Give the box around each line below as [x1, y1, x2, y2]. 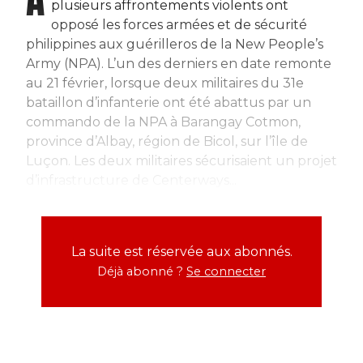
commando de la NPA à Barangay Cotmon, [26, 113, 301, 130]
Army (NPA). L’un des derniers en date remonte [26, 55, 331, 71]
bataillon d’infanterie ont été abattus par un [26, 94, 311, 110]
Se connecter [186, 263, 266, 279]
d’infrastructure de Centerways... [26, 172, 237, 188]
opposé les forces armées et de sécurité [51, 16, 307, 32]
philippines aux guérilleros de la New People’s [26, 36, 323, 52]
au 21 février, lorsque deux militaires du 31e [26, 75, 304, 91]
